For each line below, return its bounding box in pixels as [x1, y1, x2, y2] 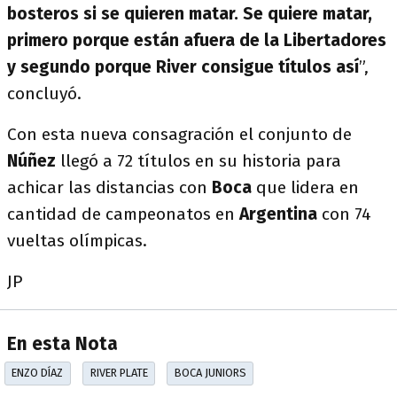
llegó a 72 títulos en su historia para [56, 151, 341, 171]
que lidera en [252, 177, 359, 198]
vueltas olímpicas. [7, 230, 147, 251]
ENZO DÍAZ [12, 366, 64, 380]
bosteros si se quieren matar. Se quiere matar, [7, 4, 372, 24]
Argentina [239, 204, 317, 224]
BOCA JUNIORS [174, 366, 246, 380]
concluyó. [7, 83, 82, 104]
